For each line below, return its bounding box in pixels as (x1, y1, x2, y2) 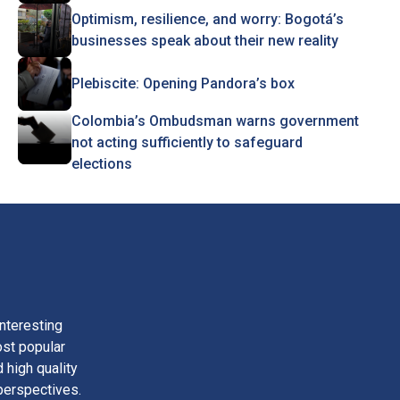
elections (71, 155, 132, 172)
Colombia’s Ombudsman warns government (71, 112, 359, 129)
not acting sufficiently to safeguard (71, 134, 303, 151)
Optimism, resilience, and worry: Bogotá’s (71, 11, 344, 28)
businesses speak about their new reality (71, 32, 338, 49)
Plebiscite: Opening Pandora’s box (71, 75, 295, 92)
